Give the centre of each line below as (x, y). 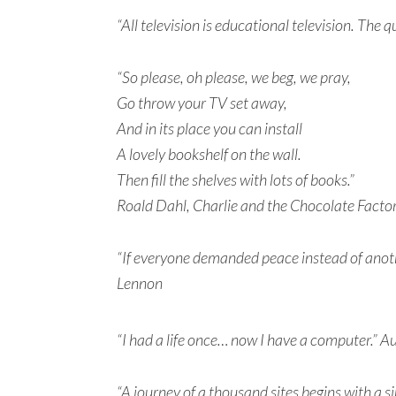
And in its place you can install (209, 128)
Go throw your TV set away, (202, 102)
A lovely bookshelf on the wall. (209, 153)
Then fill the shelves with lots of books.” (236, 179)
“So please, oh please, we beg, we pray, (234, 76)
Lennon (140, 282)
